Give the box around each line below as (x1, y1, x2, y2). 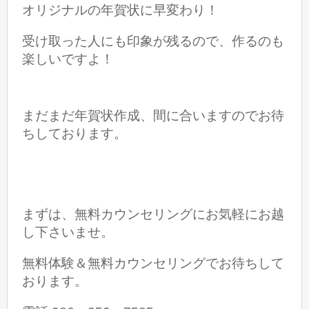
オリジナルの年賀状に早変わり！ (22, 2, 219, 17)
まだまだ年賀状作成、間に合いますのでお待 (22, 108, 285, 123)
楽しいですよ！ (22, 52, 114, 67)
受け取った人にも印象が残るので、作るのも (22, 34, 285, 49)
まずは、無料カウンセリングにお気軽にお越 (22, 207, 285, 222)
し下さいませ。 (22, 225, 114, 240)
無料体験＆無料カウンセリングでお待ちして (22, 256, 285, 271)
